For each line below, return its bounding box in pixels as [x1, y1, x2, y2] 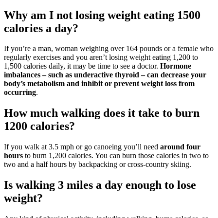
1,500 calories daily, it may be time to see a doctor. [4, 62, 160, 71]
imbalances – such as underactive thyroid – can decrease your [4, 71, 206, 79]
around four [160, 143, 200, 151]
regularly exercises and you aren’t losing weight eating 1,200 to [4, 53, 198, 62]
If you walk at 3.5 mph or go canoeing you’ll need [4, 143, 160, 151]
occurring [4, 88, 36, 97]
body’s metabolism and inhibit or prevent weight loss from [4, 79, 195, 88]
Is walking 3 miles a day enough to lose [4, 179, 196, 192]
